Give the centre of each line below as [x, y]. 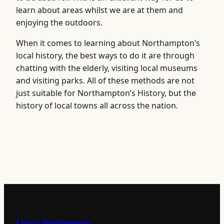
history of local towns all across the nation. [97, 105]
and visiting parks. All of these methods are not [105, 80]
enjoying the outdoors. [59, 22]
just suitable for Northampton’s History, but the [106, 93]
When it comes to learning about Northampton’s [108, 43]
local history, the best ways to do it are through [105, 55]
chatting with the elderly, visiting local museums [107, 68]
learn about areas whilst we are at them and [99, 10]
